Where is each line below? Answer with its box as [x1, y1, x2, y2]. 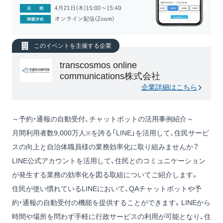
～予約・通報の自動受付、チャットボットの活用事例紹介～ [12, 115, 194, 123]
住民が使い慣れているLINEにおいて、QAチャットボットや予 [12, 185, 202, 193]
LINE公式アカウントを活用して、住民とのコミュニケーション [12, 157, 206, 165]
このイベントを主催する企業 [34, 42, 111, 49]
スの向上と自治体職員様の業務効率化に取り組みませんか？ [12, 143, 199, 151]
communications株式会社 [60, 71, 160, 81]
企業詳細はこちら [141, 83, 197, 92]
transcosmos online [60, 60, 137, 70]
